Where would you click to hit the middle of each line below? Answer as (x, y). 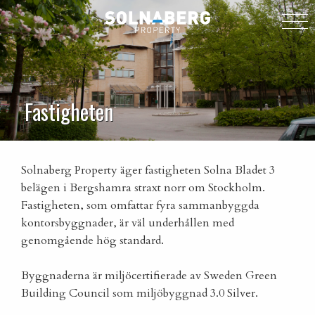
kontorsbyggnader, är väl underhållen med (128, 223)
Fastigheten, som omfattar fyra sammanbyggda (140, 205)
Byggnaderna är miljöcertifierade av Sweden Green (149, 276)
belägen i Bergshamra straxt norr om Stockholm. (143, 188)
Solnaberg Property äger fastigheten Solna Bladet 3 (148, 170)
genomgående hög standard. (92, 240)
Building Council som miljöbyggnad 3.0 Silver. (140, 293)
